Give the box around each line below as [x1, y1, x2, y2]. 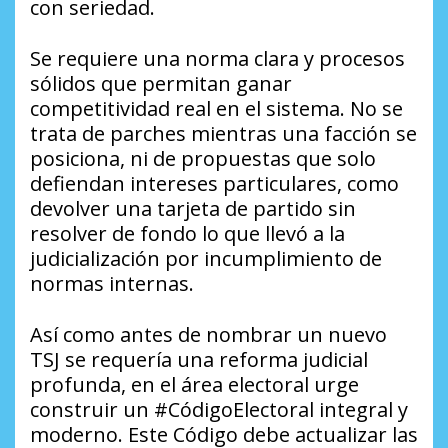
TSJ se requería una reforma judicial [30, 345, 368, 373]
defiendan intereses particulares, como [30, 169, 399, 197]
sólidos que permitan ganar [30, 69, 292, 97]
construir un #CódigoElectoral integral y [30, 395, 408, 423]
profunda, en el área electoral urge [30, 370, 359, 398]
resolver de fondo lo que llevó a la [30, 219, 345, 247]
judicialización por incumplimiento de [30, 244, 382, 272]
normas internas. [30, 269, 194, 297]
